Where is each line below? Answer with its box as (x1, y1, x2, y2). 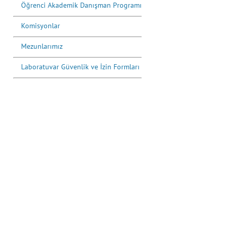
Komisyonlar (21, 21, 60, 30)
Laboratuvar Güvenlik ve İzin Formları (21, 62, 140, 71)
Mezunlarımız (21, 42, 63, 51)
